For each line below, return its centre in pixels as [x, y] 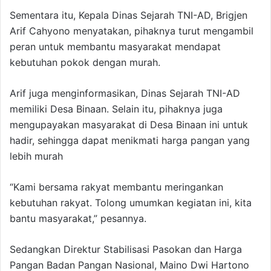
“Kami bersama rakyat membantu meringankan [116, 187]
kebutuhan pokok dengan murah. [85, 63]
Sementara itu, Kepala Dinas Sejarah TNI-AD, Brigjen [129, 15]
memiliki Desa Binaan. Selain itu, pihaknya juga [116, 109]
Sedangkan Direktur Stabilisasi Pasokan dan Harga [126, 250]
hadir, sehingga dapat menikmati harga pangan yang [130, 141]
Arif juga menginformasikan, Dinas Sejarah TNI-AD [125, 93]
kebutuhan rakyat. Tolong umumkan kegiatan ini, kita [131, 203]
